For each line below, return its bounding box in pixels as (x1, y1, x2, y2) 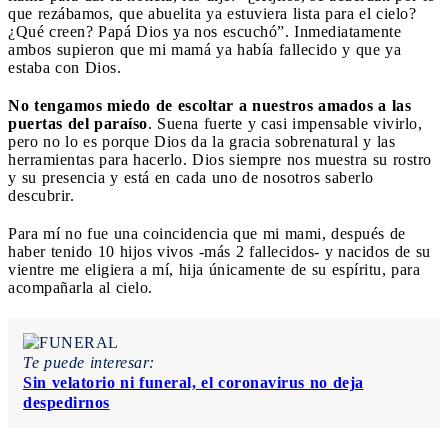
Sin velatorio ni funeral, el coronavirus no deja (23, 373, 364, 391)
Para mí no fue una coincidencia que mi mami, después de (8, 224, 406, 242)
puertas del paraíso (8, 114, 148, 132)
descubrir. (8, 186, 74, 204)
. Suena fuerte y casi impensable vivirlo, (147, 114, 422, 132)
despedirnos (23, 393, 110, 411)
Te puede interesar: (23, 353, 155, 371)
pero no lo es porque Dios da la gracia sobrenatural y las (8, 132, 395, 150)
